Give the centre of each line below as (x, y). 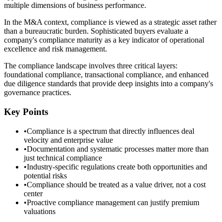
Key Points (26, 112)
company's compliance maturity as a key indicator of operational (104, 40)
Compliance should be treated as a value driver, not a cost (116, 184)
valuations (40, 211)
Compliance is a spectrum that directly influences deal (111, 131)
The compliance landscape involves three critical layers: (91, 66)
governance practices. (38, 93)
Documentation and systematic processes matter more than (118, 149)
